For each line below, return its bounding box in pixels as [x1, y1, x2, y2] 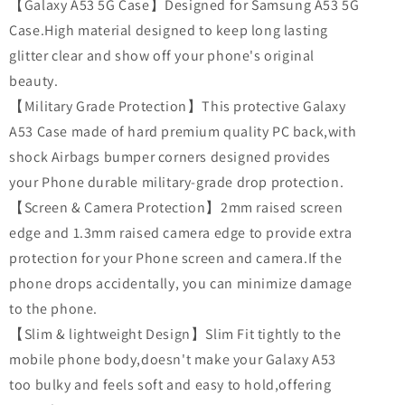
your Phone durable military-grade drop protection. [9, 172, 344, 192]
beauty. [9, 71, 59, 90]
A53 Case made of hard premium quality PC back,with [9, 121, 357, 141]
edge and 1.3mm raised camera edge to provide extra [9, 222, 353, 242]
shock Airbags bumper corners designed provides [9, 146, 331, 166]
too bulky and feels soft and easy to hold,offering [9, 374, 332, 394]
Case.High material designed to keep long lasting [9, 20, 328, 40]
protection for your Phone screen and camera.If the [9, 248, 343, 268]
